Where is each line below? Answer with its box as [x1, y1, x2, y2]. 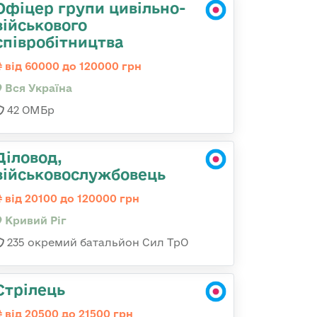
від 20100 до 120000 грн [2, 192, 139, 204]
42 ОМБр [4, 104, 54, 116]
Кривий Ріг [2, 214, 67, 226]
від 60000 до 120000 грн [2, 60, 142, 72]
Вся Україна [2, 82, 72, 94]
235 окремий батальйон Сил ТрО [4, 236, 188, 248]
